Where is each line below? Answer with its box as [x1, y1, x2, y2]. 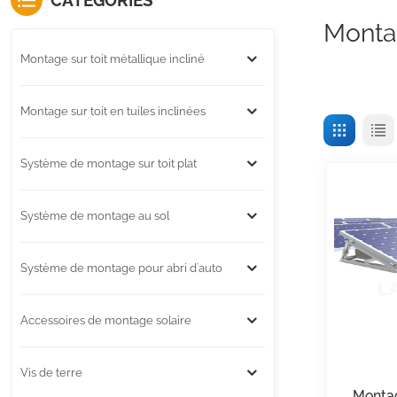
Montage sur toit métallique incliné [19, 52, 205, 66]
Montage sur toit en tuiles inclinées [19, 105, 206, 119]
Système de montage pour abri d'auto [19, 261, 222, 276]
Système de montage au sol [19, 209, 169, 223]
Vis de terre [19, 366, 82, 380]
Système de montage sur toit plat [19, 157, 197, 171]
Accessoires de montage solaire [19, 314, 191, 328]
